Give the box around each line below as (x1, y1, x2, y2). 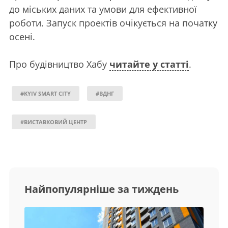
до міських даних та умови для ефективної (9, 3, 197, 15)
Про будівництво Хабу (9, 58, 109, 70)
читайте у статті (109, 58, 189, 70)
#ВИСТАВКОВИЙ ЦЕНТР (20, 118, 87, 126)
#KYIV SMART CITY (20, 90, 71, 97)
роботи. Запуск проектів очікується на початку (9, 17, 217, 29)
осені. (9, 31, 35, 43)
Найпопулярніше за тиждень (24, 182, 179, 196)
